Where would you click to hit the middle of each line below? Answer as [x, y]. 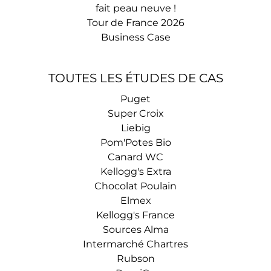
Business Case [135, 37]
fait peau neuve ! [135, 8]
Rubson [135, 259]
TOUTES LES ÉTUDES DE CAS [135, 78]
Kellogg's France [135, 215]
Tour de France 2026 [135, 23]
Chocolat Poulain [135, 186]
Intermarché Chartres [135, 244]
